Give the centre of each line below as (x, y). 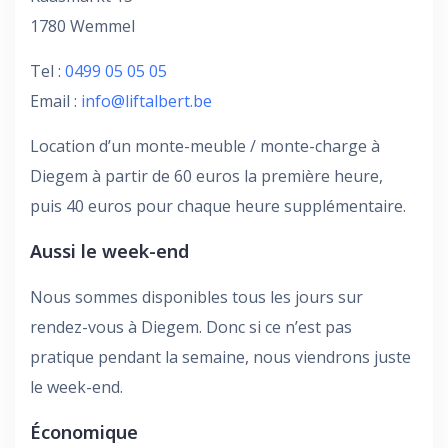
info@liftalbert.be (146, 100)
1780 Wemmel (82, 25)
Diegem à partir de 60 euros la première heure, (206, 175)
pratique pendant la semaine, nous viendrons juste (220, 356)
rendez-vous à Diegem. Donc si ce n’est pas (191, 326)
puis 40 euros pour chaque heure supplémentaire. (220, 205)
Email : (55, 100)
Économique (84, 431)
